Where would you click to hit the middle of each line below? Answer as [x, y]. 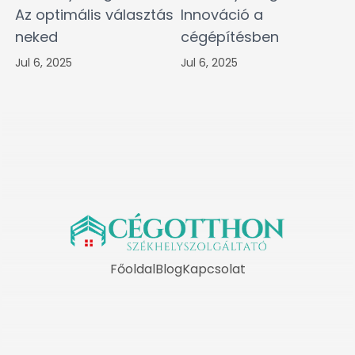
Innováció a [222, 15]
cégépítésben [230, 37]
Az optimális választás [94, 15]
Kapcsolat [214, 269]
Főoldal [132, 269]
